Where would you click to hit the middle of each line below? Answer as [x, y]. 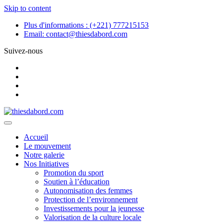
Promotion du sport [74, 173]
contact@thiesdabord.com [87, 34]
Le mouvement [47, 146]
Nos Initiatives [46, 164]
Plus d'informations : [57, 25]
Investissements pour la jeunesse [94, 208]
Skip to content [28, 8]
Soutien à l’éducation [77, 182]
